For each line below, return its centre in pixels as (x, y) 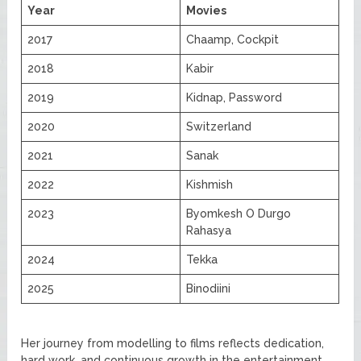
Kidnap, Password (234, 97)
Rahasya (209, 230)
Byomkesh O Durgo (239, 213)
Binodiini (209, 288)
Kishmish (210, 184)
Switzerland (219, 126)
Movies (207, 10)
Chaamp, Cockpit (233, 39)
